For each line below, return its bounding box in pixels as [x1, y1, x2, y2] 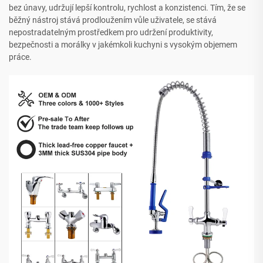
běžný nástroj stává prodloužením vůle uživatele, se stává [9, 15, 217, 25]
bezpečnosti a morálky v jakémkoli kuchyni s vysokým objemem [9, 40, 237, 50]
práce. [9, 52, 32, 62]
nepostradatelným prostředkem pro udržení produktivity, [9, 28, 213, 38]
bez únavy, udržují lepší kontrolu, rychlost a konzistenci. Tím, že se [9, 3, 245, 13]
